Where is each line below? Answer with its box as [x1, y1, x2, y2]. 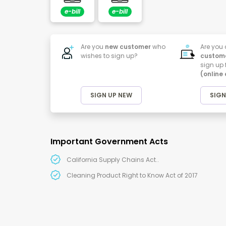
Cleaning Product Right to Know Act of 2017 [67, 171, 198, 180]
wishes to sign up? [81, 51, 138, 61]
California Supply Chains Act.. [67, 155, 159, 164]
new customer [105, 42, 151, 51]
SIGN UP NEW [90, 91, 132, 100]
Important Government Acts [50, 136, 168, 148]
